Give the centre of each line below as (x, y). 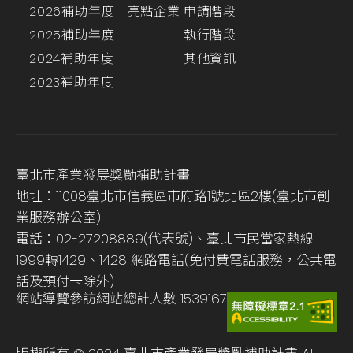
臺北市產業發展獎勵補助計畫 (103, 175)
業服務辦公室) (58, 218)
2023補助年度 (72, 83)
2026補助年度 (72, 12)
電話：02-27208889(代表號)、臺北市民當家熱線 (165, 239)
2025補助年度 (72, 35)
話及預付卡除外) (65, 282)
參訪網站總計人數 (123, 299)
